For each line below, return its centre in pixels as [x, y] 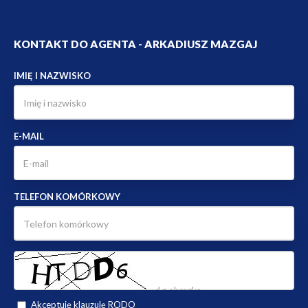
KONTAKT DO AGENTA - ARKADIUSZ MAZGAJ [135, 44]
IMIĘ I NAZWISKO [52, 76]
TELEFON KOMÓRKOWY [67, 197]
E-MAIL [29, 136]
